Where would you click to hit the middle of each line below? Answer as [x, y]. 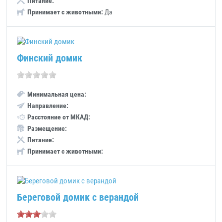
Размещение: [47, 128]
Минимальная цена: [57, 94]
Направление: [48, 106]
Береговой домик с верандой [78, 197]
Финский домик [50, 58]
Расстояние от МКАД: [59, 117]
